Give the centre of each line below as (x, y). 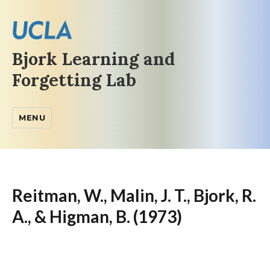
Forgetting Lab (74, 80)
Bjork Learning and (93, 59)
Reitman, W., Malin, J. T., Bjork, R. (134, 196)
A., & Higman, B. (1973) (97, 217)
